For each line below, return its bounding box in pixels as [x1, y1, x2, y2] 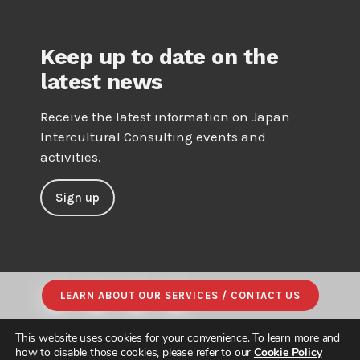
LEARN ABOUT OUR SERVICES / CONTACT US [59, 289, 301, 301]
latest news [40, 69, 162, 95]
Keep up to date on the [40, 44, 278, 70]
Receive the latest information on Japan [40, 108, 290, 125]
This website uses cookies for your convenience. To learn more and [15, 330, 340, 346]
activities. [40, 149, 101, 165]
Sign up [55, 190, 100, 205]
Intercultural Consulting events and [40, 129, 266, 145]
